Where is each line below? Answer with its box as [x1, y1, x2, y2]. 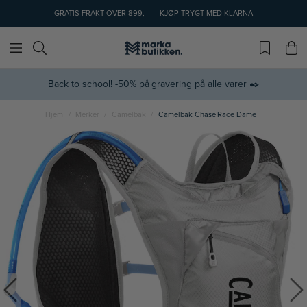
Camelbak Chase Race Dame [158, 110, 257, 119]
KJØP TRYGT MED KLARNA [159, 9, 253, 18]
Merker [75, 110, 100, 119]
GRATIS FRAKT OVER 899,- [54, 9, 147, 18]
